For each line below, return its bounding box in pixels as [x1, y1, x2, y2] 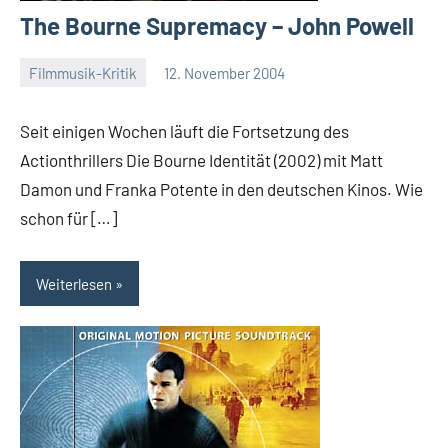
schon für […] [20, 208, 117, 228]
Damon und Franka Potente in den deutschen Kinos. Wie [20, 179, 423, 199]
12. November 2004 [164, 63, 285, 82]
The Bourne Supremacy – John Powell [20, 11, 414, 40]
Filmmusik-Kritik [29, 63, 137, 82]
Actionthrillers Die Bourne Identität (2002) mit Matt [20, 150, 383, 170]
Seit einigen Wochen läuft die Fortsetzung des [20, 121, 349, 141]
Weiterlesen [36, 274, 112, 293]
